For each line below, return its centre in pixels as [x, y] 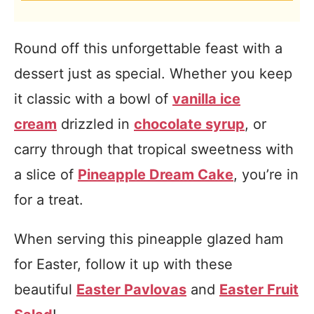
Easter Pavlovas [131, 289]
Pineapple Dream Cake [156, 175]
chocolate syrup [189, 124]
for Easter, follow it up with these [123, 264]
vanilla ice [206, 99]
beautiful [45, 289]
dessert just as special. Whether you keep [153, 74]
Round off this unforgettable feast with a [148, 48]
